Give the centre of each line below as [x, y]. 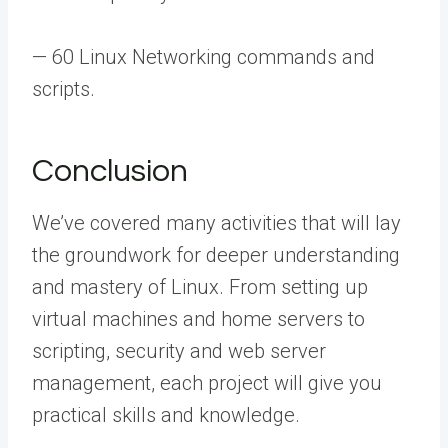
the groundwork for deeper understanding [216, 254]
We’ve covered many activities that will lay [216, 222]
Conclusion [110, 171]
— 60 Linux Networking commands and [203, 56]
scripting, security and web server [179, 350]
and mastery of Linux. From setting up [200, 286]
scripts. [63, 88]
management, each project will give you [207, 382]
